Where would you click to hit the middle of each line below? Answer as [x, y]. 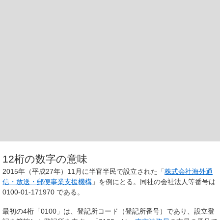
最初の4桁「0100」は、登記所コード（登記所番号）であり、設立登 [109, 211]
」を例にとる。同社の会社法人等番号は [154, 181]
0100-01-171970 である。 [43, 192]
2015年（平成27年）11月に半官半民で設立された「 [83, 171]
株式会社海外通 [189, 171]
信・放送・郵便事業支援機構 [47, 181]
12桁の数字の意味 [45, 159]
